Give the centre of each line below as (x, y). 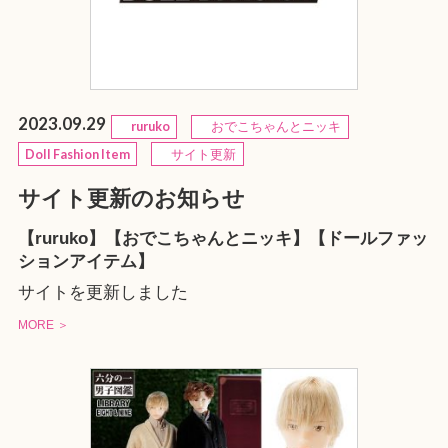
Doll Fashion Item (78, 154)
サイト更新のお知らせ (131, 198)
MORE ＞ (43, 325)
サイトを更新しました (102, 293)
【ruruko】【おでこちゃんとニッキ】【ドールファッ (222, 238)
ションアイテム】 (85, 261)
